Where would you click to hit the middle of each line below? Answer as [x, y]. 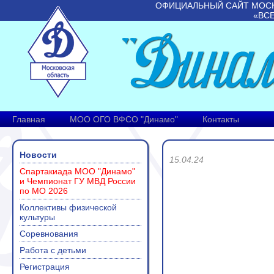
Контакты [221, 119]
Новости [38, 155]
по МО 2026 [44, 191]
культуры [37, 217]
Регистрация [45, 267]
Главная [29, 119]
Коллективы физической [68, 207]
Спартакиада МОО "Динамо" [77, 171]
